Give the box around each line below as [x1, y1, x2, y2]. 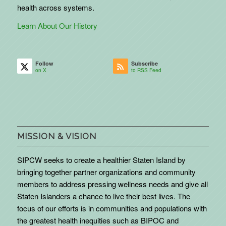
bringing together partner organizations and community [17, 166, 196, 178]
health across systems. [17, 2, 94, 13]
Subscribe [131, 60, 158, 68]
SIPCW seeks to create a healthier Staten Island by [17, 154, 186, 165]
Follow [35, 60, 53, 68]
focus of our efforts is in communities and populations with [17, 203, 207, 214]
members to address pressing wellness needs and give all [17, 179, 208, 190]
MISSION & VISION [17, 131, 96, 142]
